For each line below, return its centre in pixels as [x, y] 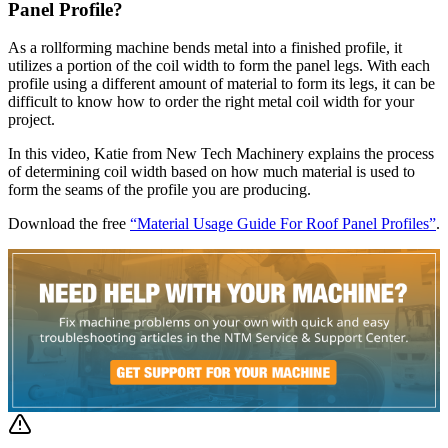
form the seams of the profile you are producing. [159, 190]
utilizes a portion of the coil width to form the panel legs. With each [219, 66]
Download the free [69, 224]
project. [31, 120]
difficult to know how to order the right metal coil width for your [211, 102]
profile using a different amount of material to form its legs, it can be [221, 84]
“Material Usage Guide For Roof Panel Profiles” [283, 224]
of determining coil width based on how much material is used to [211, 172]
